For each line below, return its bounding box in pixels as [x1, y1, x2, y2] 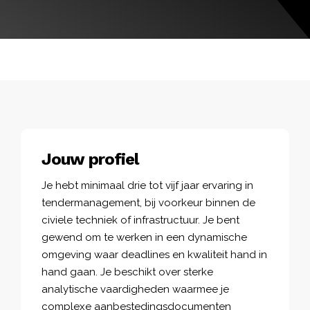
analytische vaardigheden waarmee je [42, 282, 229, 295]
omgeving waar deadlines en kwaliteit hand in [42, 248, 267, 261]
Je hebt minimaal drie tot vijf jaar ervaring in [42, 179, 253, 192]
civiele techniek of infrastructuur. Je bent [42, 213, 239, 226]
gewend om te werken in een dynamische [42, 230, 247, 244]
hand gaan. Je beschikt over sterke [42, 265, 213, 278]
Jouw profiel [42, 149, 138, 169]
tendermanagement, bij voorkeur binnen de [42, 196, 255, 209]
